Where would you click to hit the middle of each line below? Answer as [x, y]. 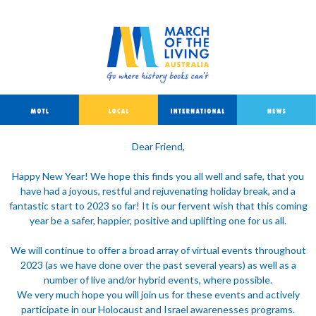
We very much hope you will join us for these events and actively [158, 294]
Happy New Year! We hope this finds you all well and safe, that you [158, 176]
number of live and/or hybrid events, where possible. [158, 280]
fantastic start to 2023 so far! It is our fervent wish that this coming [158, 206]
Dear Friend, [158, 146]
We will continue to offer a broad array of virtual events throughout [158, 250]
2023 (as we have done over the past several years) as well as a [158, 265]
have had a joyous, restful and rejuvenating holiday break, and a [158, 191]
